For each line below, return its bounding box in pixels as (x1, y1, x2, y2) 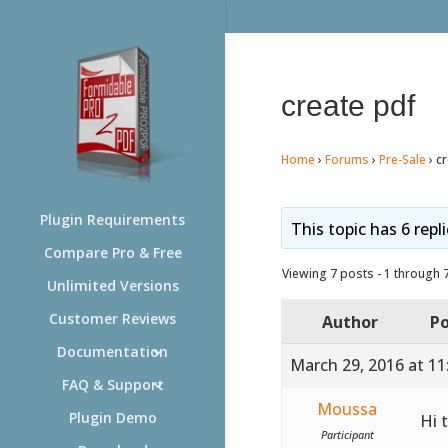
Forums (324, 150, 369, 168)
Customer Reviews (49, 309, 176, 328)
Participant (320, 426, 374, 442)
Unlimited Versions (46, 276, 179, 295)
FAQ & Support (61, 375, 164, 394)
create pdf (280, 88, 415, 122)
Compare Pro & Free (43, 243, 182, 262)
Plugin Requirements (40, 210, 185, 229)
